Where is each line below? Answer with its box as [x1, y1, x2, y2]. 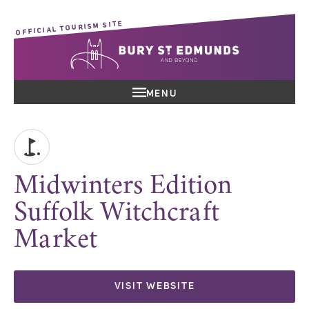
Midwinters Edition [14, 172, 232, 201]
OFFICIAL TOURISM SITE [15, 19, 124, 37]
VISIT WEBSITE [114, 281, 195, 291]
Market [14, 226, 97, 255]
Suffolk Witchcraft [14, 199, 219, 228]
